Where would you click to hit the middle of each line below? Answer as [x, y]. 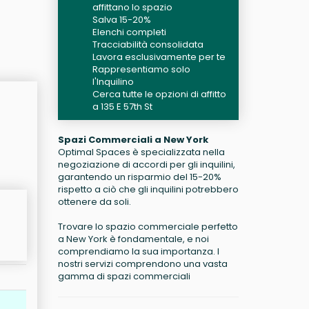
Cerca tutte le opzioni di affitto [159, 94]
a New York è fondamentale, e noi [133, 239]
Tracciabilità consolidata [148, 44]
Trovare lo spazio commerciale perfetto [148, 227]
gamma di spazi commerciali [124, 276]
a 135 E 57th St [122, 107]
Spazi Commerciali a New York [133, 140]
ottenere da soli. [94, 202]
